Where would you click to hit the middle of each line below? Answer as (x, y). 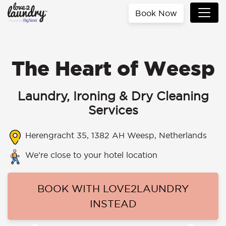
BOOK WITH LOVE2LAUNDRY (113, 188)
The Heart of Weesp (113, 68)
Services (113, 110)
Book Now (156, 13)
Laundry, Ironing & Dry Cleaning (113, 96)
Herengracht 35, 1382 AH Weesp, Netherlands (115, 135)
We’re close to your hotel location (90, 155)
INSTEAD (113, 204)
